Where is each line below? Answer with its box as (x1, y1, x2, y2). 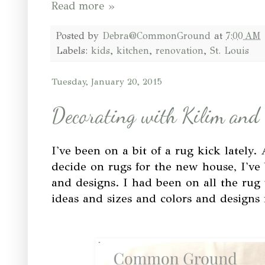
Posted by (56, 30, 102, 41)
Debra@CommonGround (102, 30, 211, 41)
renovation (156, 44, 203, 56)
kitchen (117, 44, 149, 56)
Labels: (56, 44, 91, 56)
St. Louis (210, 44, 249, 56)
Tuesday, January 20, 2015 (51, 76, 162, 87)
